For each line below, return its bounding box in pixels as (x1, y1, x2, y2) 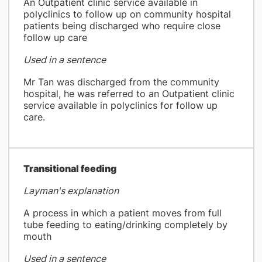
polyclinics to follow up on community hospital (23, 8, 231, 20)
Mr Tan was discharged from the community (23, 76, 219, 88)
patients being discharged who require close (23, 20, 220, 32)
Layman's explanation (23, 185, 119, 196)
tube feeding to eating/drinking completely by (23, 219, 227, 230)
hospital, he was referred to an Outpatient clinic (23, 88, 235, 99)
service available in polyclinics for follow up (23, 99, 218, 111)
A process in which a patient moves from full (23, 207, 222, 219)
